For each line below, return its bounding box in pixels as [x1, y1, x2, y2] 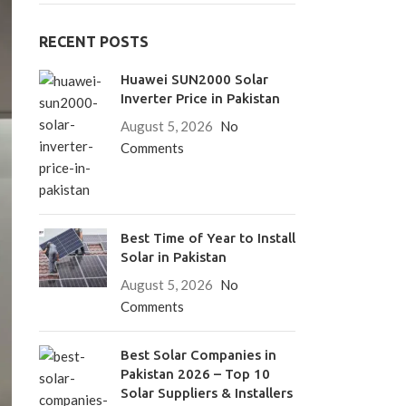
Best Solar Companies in [120, 347, 276, 362]
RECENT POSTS [38, 34, 149, 50]
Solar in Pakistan [120, 249, 227, 265]
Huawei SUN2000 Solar [120, 72, 268, 87]
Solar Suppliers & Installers [120, 385, 293, 401]
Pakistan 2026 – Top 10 [120, 366, 270, 382]
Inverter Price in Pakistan [120, 91, 280, 106]
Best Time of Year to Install [120, 230, 295, 246]
